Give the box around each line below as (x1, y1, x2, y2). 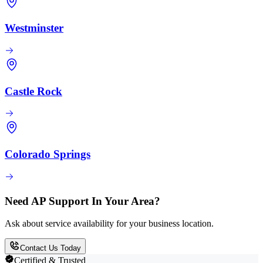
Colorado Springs (5, 148, 90, 161)
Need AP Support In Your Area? (5, 194, 160, 207)
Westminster (5, 22, 63, 35)
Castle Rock (5, 85, 62, 97)
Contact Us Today (20, 244, 81, 253)
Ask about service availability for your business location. (5, 218, 214, 229)
